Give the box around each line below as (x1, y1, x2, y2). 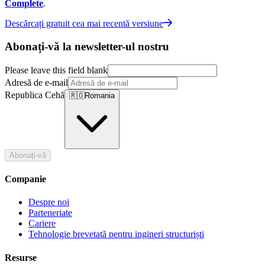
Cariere (28, 218, 56, 229)
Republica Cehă (5, 89, 64, 100)
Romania (85, 91, 115, 100)
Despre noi (28, 197, 69, 208)
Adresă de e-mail (5, 77, 68, 88)
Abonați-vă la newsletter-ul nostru (5, 40, 169, 53)
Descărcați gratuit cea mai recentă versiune (5, 18, 163, 29)
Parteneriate (28, 208, 72, 218)
